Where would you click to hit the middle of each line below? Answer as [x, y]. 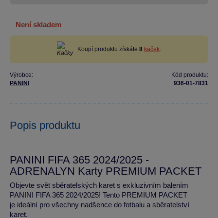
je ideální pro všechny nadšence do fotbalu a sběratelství [100, 205]
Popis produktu [45, 125]
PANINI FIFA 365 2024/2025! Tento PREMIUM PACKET [99, 195]
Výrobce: [21, 75]
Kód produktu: [190, 75]
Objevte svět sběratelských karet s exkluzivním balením [99, 185]
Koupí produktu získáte [108, 49]
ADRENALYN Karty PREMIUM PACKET [106, 171]
